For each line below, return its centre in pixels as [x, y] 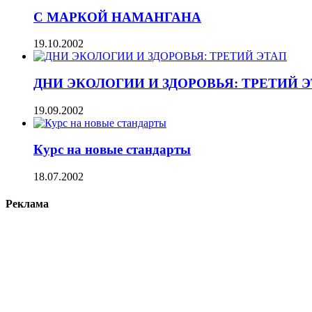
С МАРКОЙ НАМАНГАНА [117, 17]
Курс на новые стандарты [112, 150]
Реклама [27, 204]
